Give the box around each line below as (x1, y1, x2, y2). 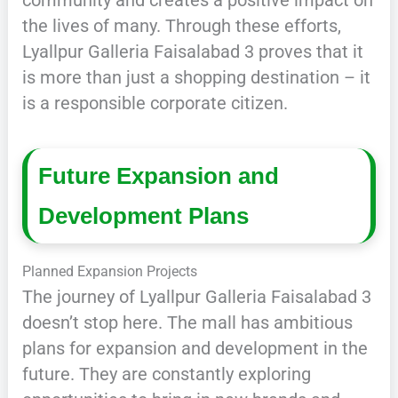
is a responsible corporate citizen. (21, 92, 288, 115)
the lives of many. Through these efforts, (21, 15, 341, 37)
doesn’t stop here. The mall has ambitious (21, 312, 353, 334)
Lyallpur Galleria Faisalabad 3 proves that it (21, 41, 363, 63)
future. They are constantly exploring (21, 363, 311, 386)
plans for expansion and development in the (21, 338, 368, 360)
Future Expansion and (38, 163, 280, 188)
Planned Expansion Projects (21, 263, 197, 281)
